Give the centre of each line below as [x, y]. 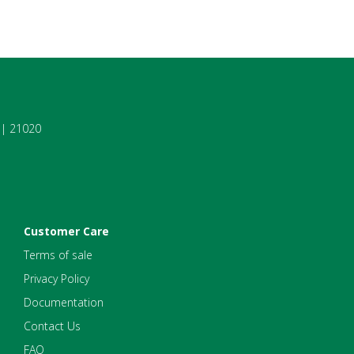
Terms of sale [58, 255]
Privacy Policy [56, 279]
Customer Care [66, 232]
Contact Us [52, 326]
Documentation [64, 303]
